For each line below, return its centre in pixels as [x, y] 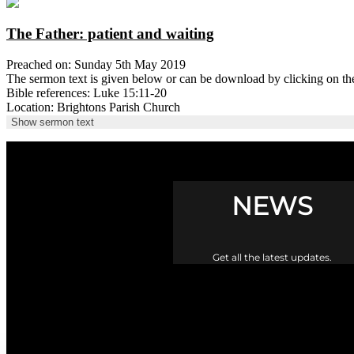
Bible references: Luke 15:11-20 [87, 92]
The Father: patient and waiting [110, 34]
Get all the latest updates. [272, 257]
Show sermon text [53, 122]
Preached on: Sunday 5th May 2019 [96, 64]
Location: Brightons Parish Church [93, 107]
